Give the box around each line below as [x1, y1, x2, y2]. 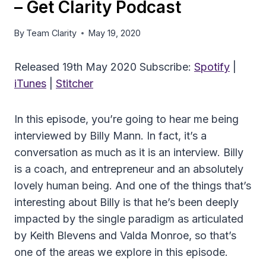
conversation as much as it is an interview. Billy [14, 146, 243, 159]
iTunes [14, 77, 46, 90]
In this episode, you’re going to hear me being [14, 113, 239, 126]
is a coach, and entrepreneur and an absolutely [14, 163, 243, 176]
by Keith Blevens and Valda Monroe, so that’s [14, 229, 236, 242]
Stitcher [56, 77, 93, 90]
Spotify [194, 61, 230, 74]
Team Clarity [26, 28, 77, 39]
